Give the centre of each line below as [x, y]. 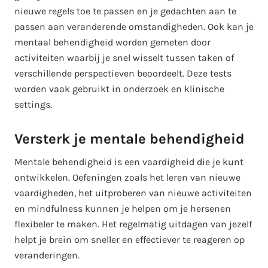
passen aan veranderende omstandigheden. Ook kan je [134, 26]
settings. [33, 104]
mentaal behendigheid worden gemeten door [112, 42]
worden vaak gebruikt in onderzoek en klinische [119, 89]
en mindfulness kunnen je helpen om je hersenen [123, 208]
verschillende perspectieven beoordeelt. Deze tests [123, 73]
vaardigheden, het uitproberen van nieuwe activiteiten [133, 193]
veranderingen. [47, 255]
